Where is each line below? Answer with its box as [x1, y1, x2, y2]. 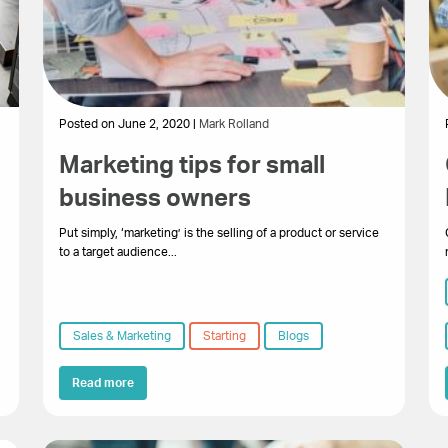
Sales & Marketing [72, 329, 171, 342]
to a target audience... [58, 245, 177, 258]
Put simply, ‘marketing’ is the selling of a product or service [58, 226, 379, 239]
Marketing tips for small [58, 153, 325, 178]
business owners [58, 186, 251, 211]
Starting [202, 329, 246, 342]
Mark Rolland [198, 117, 269, 130]
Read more [71, 376, 134, 389]
